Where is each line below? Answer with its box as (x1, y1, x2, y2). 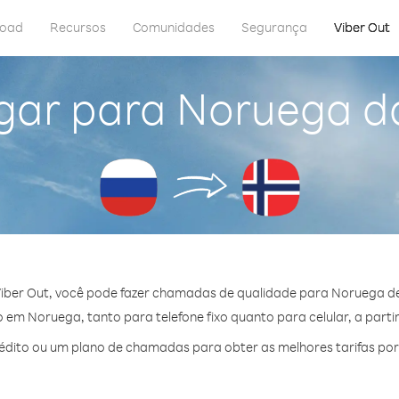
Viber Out (334, 19, 390, 36)
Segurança (241, 19, 307, 36)
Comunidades (133, 19, 215, 36)
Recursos (50, 19, 106, 36)
